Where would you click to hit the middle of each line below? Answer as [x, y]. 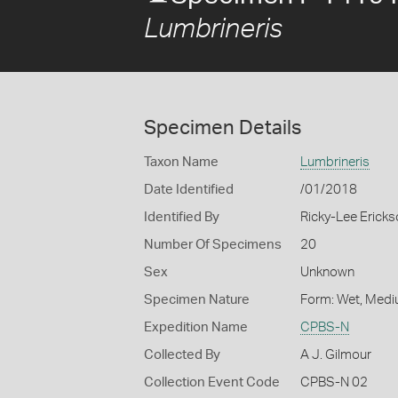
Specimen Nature [197, 300]
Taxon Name [181, 162]
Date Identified [189, 190]
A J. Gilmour [335, 355]
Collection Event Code [212, 382]
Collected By [182, 355]
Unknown [327, 272]
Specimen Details [223, 128]
